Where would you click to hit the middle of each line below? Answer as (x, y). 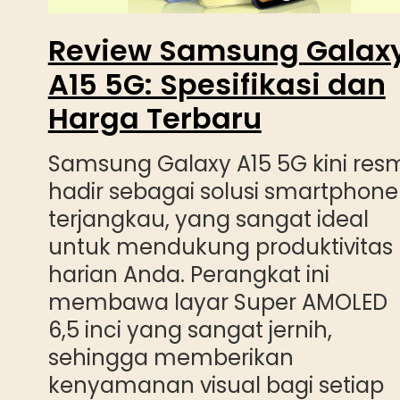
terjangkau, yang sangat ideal (208, 219)
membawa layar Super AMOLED (217, 302)
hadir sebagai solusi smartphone (223, 191)
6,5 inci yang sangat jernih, (190, 329)
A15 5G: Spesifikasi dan (217, 84)
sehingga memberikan (171, 357)
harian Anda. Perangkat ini (188, 274)
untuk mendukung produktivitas (220, 246)
